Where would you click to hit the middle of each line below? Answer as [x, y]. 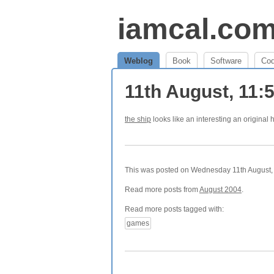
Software [226, 61]
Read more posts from [162, 190]
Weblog [139, 61]
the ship [138, 119]
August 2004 [220, 190]
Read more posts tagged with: [174, 209]
